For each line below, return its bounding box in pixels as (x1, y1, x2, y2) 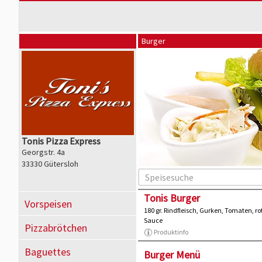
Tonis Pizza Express (22, 135, 101, 147)
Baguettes (25, 245, 71, 258)
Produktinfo (154, 227, 188, 237)
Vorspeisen (25, 197, 72, 211)
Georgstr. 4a (22, 147, 65, 157)
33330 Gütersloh (22, 158, 78, 169)
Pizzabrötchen (25, 221, 87, 235)
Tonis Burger (144, 191, 200, 205)
